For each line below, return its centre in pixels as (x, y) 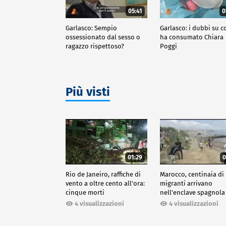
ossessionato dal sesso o (103, 37)
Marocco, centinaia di (192, 174)
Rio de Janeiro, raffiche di (103, 174)
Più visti (88, 92)
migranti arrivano (186, 183)
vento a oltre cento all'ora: (105, 183)
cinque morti (85, 192)
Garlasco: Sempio (91, 28)
